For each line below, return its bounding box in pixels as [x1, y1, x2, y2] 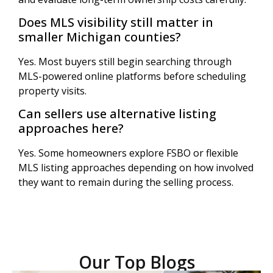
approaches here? [18, 120, 124, 137]
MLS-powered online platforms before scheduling [18, 69, 246, 83]
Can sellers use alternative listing [18, 105, 216, 122]
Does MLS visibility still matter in [18, 14, 213, 31]
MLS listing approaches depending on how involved [18, 161, 253, 175]
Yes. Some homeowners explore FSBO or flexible [18, 146, 238, 160]
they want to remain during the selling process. [18, 175, 233, 190]
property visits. [18, 84, 87, 98]
